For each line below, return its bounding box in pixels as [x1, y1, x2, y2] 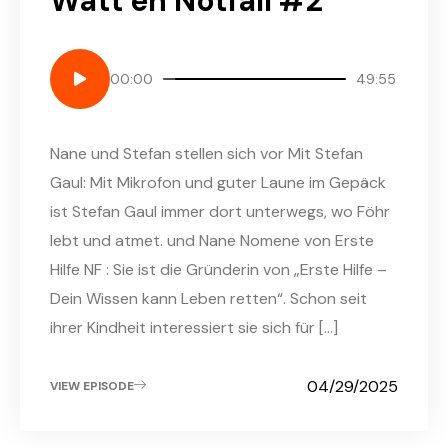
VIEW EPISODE [50, 378, 134, 395]
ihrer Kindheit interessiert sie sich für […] [50, 316, 338, 338]
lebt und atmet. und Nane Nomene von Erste [50, 229, 374, 251]
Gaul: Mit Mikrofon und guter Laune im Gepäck [50, 171, 386, 193]
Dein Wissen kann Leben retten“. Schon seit [50, 287, 367, 309]
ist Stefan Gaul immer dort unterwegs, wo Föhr [50, 200, 390, 222]
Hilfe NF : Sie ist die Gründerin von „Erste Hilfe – [50, 258, 387, 280]
